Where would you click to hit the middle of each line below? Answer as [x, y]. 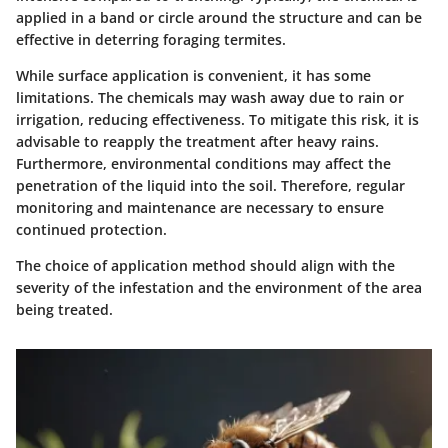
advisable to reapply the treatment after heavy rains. [197, 141]
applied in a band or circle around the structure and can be [219, 17]
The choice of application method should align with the [205, 265]
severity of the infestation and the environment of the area [219, 287]
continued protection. [91, 229]
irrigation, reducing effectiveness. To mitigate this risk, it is [217, 119]
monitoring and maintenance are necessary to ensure [200, 207]
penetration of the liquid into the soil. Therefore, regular [210, 185]
